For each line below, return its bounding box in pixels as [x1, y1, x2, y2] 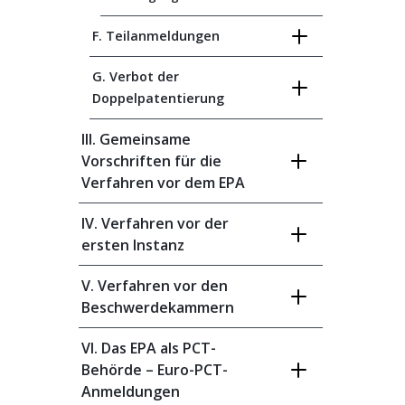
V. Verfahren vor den [81, 276, 228, 296]
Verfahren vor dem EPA [81, 173, 245, 193]
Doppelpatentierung [92, 89, 224, 107]
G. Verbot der [92, 68, 179, 85]
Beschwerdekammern [81, 297, 234, 317]
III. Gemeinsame [81, 129, 191, 149]
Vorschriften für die [81, 151, 221, 171]
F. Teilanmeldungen [92, 27, 220, 44]
